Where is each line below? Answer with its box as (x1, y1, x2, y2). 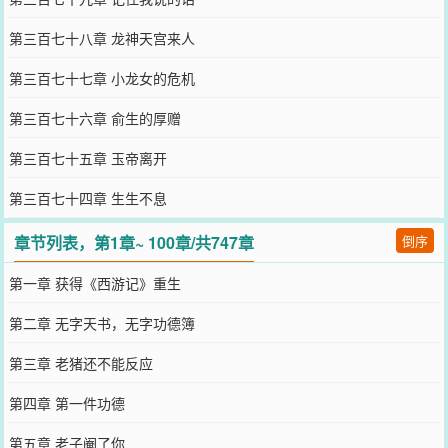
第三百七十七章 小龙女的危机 (8, 67, 195, 88)
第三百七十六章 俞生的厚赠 (8, 107, 181, 128)
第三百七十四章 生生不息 (8, 187, 167, 208)
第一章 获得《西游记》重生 (8, 272, 181, 293)
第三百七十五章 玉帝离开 (8, 147, 167, 168)
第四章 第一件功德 (8, 392, 125, 413)
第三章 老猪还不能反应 (8, 352, 153, 373)
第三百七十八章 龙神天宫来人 (8, 27, 195, 48)
